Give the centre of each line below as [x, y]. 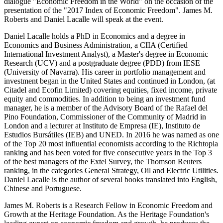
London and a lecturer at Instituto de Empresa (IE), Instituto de [102, 126]
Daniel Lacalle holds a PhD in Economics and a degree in [95, 36]
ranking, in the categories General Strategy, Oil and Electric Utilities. [111, 171]
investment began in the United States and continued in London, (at [110, 81]
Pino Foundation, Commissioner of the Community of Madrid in [105, 117]
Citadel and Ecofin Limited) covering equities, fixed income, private [111, 90]
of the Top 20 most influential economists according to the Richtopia [111, 144]
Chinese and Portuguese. [43, 189]
